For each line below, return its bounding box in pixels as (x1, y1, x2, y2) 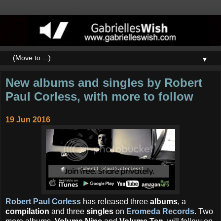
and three (49, 207, 86, 216)
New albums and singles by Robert (5, 75, 202, 89)
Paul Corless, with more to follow (5, 89, 193, 103)
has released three (81, 197, 150, 206)
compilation (5, 207, 49, 216)
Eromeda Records (126, 207, 194, 216)
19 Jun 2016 (5, 115, 50, 124)
